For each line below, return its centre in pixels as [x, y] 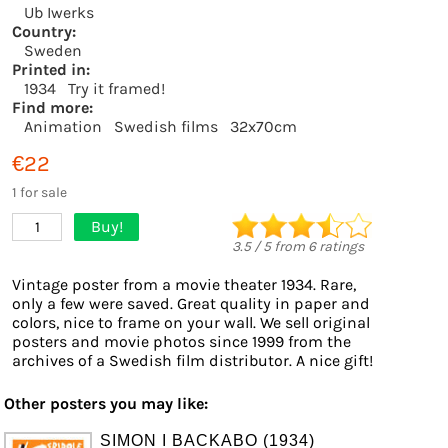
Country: [44, 31]
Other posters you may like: [106, 403]
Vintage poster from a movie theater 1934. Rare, [184, 284]
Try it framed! [116, 88]
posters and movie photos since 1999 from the [181, 341]
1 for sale [39, 192]
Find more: [52, 107]
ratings [340, 246]
